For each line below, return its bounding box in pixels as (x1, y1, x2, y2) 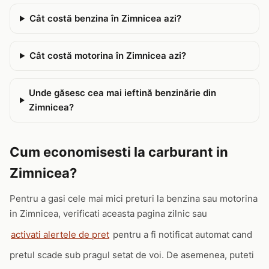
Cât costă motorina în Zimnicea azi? (29, 50, 186, 61)
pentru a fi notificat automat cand (110, 228, 252, 240)
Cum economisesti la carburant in (10, 144, 228, 160)
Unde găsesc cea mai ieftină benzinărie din (29, 87, 217, 98)
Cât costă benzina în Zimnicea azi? (29, 13, 181, 24)
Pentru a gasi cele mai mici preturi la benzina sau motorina (10, 193, 258, 204)
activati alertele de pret (11, 228, 109, 240)
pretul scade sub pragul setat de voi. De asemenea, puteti (10, 249, 254, 261)
